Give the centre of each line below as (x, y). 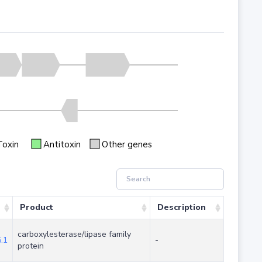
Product (36, 208)
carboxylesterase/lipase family (74, 235)
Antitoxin (62, 144)
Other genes (127, 144)
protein (30, 246)
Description (181, 208)
